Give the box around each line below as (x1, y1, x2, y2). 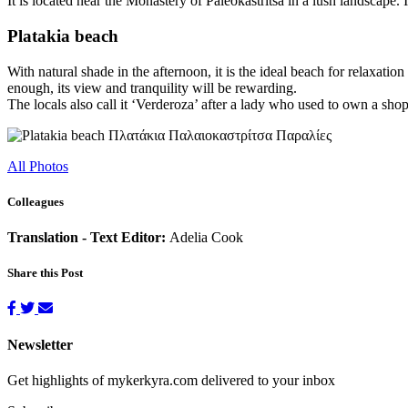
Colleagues (7, 194, 64, 209)
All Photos (7, 158, 68, 174)
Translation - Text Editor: (7, 229, 169, 245)
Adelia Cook (169, 229, 243, 245)
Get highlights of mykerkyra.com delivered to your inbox (7, 372, 335, 388)
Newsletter (7, 336, 73, 352)
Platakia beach (7, 25, 118, 46)
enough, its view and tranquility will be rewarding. (7, 79, 297, 96)
